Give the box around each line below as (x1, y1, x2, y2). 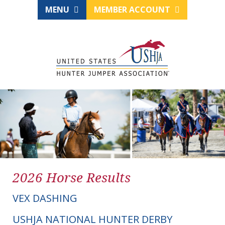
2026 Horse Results (13, 168, 131, 187)
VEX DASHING (13, 191, 77, 205)
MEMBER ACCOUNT (94, 4, 172, 15)
